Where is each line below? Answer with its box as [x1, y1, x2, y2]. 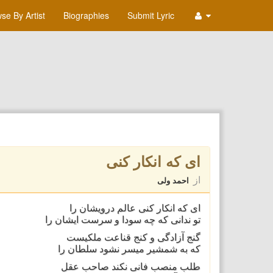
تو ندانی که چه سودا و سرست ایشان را [44, 214, 200, 225]
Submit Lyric [127, 9, 174, 21]
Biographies [63, 9, 109, 21]
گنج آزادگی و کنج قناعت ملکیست [66, 232, 200, 243]
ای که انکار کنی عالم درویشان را [69, 203, 200, 213]
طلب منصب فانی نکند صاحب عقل [60, 261, 200, 272]
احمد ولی [157, 174, 189, 186]
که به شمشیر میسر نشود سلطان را [57, 244, 200, 254]
